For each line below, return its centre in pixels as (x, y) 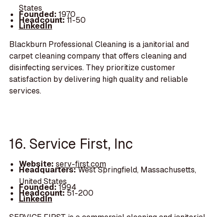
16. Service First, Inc (71, 144)
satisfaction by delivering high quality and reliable (99, 79)
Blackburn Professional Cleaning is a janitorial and (99, 44)
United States (43, 181)
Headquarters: (48, 170)
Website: (37, 164)
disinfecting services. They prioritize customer (93, 67)
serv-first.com (81, 164)
